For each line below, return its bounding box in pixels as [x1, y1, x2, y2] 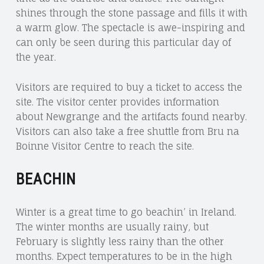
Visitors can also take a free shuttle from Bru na [15, 125, 239, 137]
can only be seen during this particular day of [15, 36, 231, 48]
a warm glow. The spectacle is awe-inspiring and [15, 21, 245, 34]
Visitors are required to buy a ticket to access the [15, 81, 242, 93]
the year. [15, 51, 56, 63]
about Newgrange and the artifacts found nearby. [15, 110, 247, 123]
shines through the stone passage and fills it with [15, 6, 247, 19]
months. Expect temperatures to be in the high [15, 250, 232, 262]
